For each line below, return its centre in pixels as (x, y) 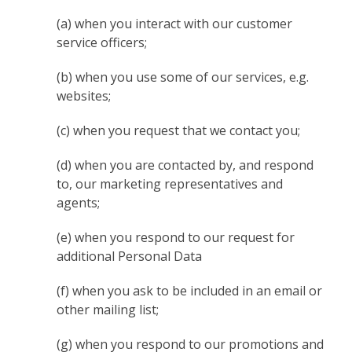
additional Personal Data (130, 256)
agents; (79, 203)
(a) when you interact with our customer (175, 24)
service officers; (102, 42)
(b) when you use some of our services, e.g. (183, 77)
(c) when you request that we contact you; (179, 130)
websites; (84, 96)
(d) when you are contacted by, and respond (185, 165)
